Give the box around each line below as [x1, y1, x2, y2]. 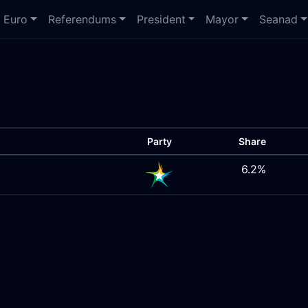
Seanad [259, 12, 298, 26]
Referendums [48, 12, 117, 26]
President [136, 12, 186, 26]
